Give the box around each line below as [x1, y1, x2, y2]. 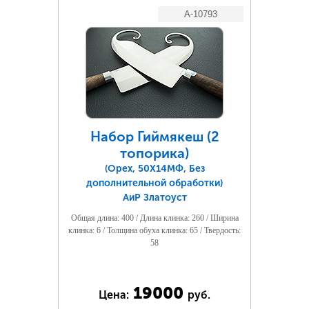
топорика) [120, 145, 189, 161]
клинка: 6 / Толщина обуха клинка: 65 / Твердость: [68, 226, 241, 235]
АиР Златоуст [122, 192, 187, 203]
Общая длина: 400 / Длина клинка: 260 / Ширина [70, 213, 239, 223]
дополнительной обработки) [86, 177, 223, 189]
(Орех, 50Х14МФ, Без [104, 163, 205, 175]
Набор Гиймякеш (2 [90, 128, 219, 145]
